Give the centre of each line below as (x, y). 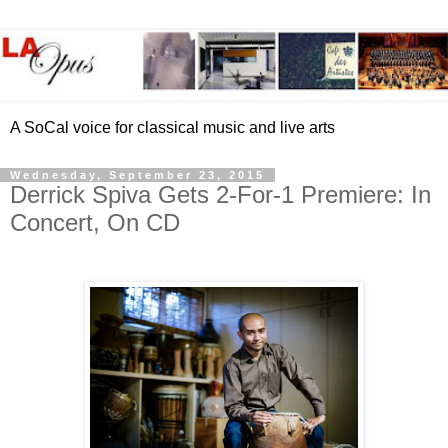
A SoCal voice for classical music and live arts (172, 128)
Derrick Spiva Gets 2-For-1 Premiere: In (220, 195)
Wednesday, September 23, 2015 (137, 175)
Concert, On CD (95, 223)
